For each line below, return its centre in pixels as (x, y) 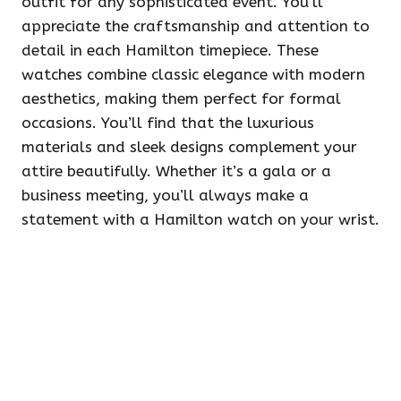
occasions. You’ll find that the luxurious (168, 123)
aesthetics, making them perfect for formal (181, 98)
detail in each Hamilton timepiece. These (170, 50)
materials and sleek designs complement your (189, 147)
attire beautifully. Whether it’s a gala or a (176, 171)
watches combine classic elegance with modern (193, 74)
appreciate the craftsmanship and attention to (196, 26)
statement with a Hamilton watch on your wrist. (200, 219)
